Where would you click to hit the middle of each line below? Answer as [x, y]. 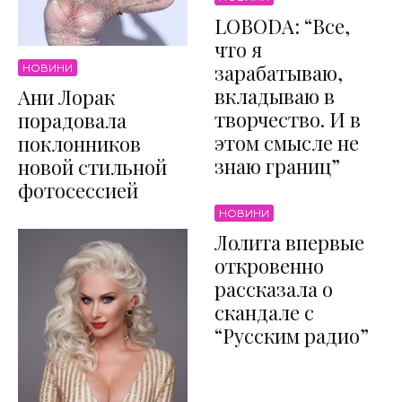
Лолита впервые [289, 243]
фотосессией [78, 190]
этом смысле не [287, 143]
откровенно [269, 266]
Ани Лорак [66, 96]
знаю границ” [277, 166]
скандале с [264, 313]
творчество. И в [288, 120]
